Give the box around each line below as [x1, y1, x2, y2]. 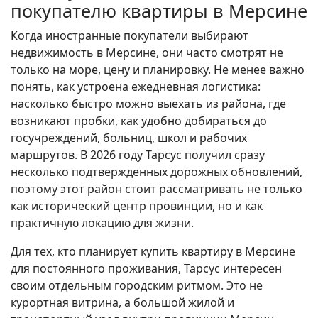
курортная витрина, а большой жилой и [11, 295, 234, 311]
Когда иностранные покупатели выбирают [11, 28, 248, 44]
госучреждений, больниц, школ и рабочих [11, 130, 247, 146]
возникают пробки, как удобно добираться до [11, 113, 267, 129]
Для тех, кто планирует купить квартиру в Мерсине [11, 243, 295, 260]
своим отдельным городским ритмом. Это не [11, 278, 263, 294]
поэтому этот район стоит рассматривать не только [11, 181, 302, 197]
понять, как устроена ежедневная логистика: [11, 79, 261, 95]
